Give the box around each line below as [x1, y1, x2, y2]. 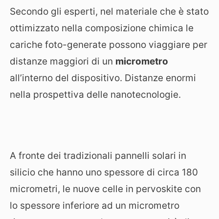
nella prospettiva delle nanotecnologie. [10, 89, 181, 100]
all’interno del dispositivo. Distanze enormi [10, 72, 196, 84]
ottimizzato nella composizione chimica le [10, 22, 194, 34]
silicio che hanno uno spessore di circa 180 [10, 167, 198, 178]
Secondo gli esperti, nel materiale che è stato [10, 6, 209, 17]
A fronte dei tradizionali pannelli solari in [10, 150, 186, 161]
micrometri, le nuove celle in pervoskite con [10, 183, 201, 195]
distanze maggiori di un [10, 56, 115, 67]
